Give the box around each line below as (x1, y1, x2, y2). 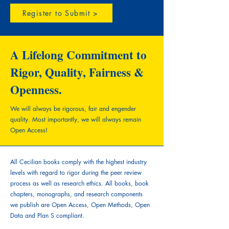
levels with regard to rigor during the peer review (10, 168, 142, 177)
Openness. (10, 81, 62, 98)
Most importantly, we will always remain (32, 115, 141, 124)
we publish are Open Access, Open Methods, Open (10, 200, 150, 209)
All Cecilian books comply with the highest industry (10, 157, 147, 166)
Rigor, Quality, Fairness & (10, 63, 144, 81)
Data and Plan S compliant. (10, 211, 86, 220)
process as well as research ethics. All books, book (10, 179, 149, 188)
